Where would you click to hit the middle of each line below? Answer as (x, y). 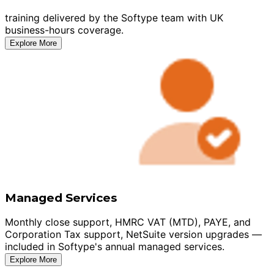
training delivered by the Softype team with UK (114, 17)
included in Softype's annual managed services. (115, 247)
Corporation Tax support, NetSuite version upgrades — (133, 235)
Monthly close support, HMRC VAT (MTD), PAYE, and (128, 222)
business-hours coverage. (64, 30)
